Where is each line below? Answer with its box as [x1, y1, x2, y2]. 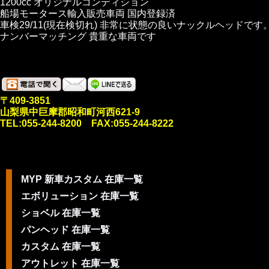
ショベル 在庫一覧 [21, 208, 100, 218]
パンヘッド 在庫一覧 [21, 225, 110, 235]
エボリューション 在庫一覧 [21, 191, 139, 201]
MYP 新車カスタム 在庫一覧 [21, 174, 143, 184]
